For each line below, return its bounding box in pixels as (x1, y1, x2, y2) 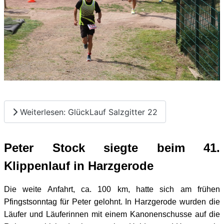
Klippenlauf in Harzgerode (4, 159, 153, 173)
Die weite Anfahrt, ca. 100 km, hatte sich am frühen (4, 185, 220, 194)
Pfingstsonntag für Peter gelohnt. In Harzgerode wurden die (4, 197, 220, 206)
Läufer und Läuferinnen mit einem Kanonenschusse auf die (4, 210, 220, 219)
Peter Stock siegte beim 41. (4, 141, 220, 155)
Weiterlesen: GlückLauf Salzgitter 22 (17, 106, 157, 117)
